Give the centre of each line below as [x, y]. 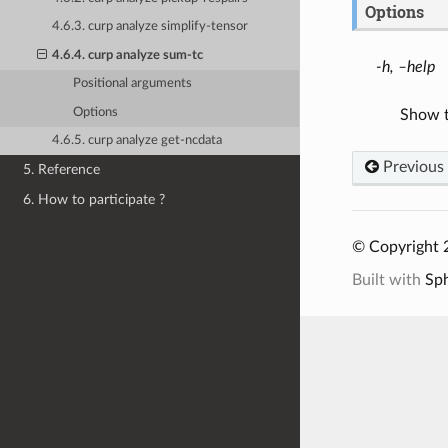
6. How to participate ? [94, 199]
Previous [411, 167]
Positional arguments [133, 84]
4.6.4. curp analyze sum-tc [128, 55]
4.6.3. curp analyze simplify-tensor [150, 27]
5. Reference [62, 170]
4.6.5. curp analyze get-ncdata [137, 141]
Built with [388, 280]
